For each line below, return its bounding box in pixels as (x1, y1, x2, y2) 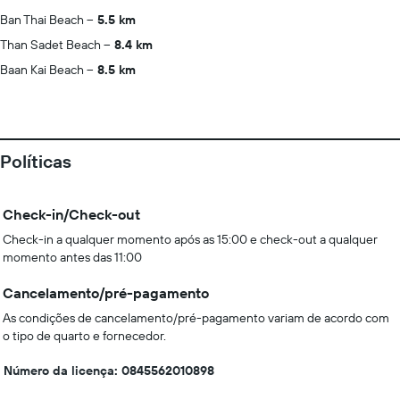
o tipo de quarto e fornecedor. (3, 328, 166, 344)
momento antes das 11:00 (3, 249, 142, 265)
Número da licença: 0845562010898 (4, 362, 214, 379)
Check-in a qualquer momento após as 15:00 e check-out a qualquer (3, 231, 378, 247)
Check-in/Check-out (3, 205, 140, 223)
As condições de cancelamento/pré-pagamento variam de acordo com (3, 310, 389, 326)
